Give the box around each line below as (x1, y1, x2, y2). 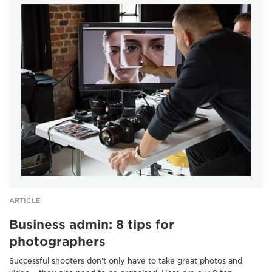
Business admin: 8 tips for (9, 217, 174, 233)
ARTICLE (9, 196, 41, 205)
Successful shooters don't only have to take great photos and (9, 256, 242, 266)
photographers (9, 234, 106, 250)
